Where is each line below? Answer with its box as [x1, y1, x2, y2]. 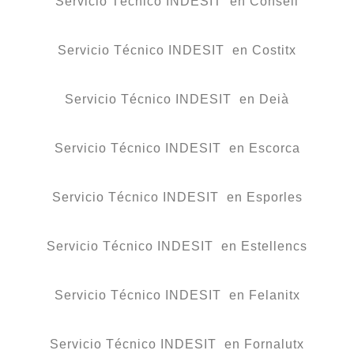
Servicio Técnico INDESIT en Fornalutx [50, 337, 304, 352]
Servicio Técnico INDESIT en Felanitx [54, 288, 300, 303]
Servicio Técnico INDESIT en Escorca [54, 141, 300, 156]
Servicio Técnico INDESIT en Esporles [51, 190, 303, 205]
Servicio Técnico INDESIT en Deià [65, 92, 289, 107]
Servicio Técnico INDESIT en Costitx [58, 43, 296, 58]
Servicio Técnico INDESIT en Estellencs [47, 239, 307, 254]
